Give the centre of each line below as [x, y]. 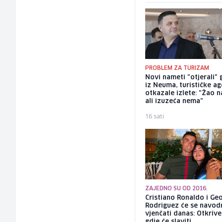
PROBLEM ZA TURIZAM [177, 68]
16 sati [155, 116]
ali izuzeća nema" [174, 102]
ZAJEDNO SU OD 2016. [177, 188]
